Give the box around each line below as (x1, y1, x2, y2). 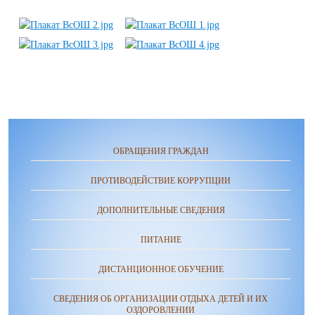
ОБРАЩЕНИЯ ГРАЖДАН (112, 146, 209, 156)
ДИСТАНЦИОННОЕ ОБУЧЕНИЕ (98, 264, 224, 274)
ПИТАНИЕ (140, 235, 181, 245)
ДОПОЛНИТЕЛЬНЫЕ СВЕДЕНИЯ (96, 205, 225, 215)
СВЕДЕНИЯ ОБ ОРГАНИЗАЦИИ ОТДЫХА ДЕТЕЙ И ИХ (53, 294, 268, 304)
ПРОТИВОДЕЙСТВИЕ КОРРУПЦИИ (91, 176, 231, 186)
